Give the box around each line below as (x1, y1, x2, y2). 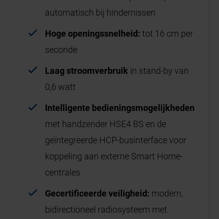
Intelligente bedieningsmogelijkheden (45, 103, 195, 113)
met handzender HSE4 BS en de (45, 119, 167, 130)
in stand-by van (130, 66, 189, 76)
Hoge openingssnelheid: (45, 28, 143, 39)
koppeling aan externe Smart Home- (45, 151, 183, 162)
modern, (152, 188, 183, 199)
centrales (45, 167, 81, 178)
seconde (45, 44, 78, 55)
